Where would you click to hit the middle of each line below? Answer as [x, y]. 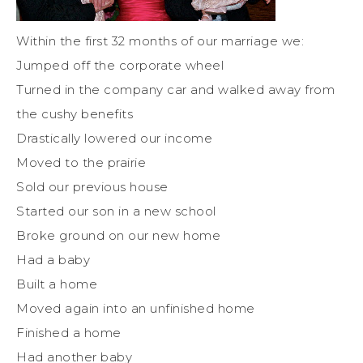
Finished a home [69, 332]
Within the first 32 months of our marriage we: [160, 41]
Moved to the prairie [81, 162]
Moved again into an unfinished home [136, 308]
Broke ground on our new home [118, 235]
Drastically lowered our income [114, 138]
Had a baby [53, 259]
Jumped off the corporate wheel [120, 65]
